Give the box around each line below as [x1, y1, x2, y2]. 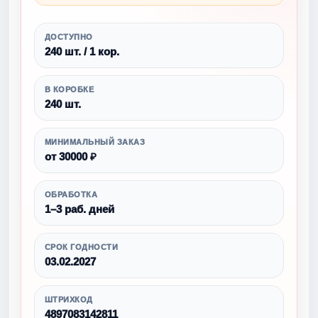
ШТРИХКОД [45, 295, 93, 304]
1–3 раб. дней [45, 203, 114, 215]
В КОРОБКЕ [45, 85, 94, 94]
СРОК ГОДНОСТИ [45, 243, 119, 251]
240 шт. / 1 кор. [45, 45, 119, 57]
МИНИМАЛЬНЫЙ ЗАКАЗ [45, 138, 146, 146]
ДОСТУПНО [45, 33, 93, 41]
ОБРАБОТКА [45, 190, 98, 199]
